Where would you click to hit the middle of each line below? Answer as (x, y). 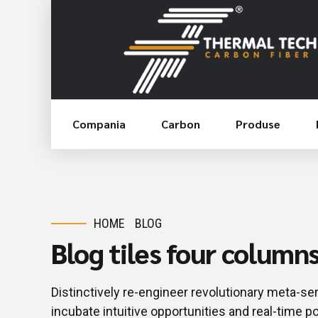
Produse (258, 124)
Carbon (181, 124)
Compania (99, 124)
